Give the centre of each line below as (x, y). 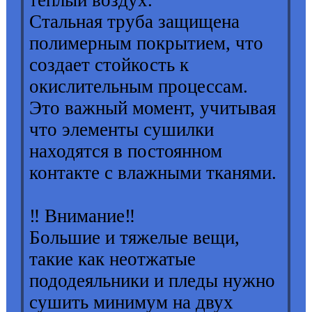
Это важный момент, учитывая (153, 108)
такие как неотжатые (113, 259)
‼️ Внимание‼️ (85, 216)
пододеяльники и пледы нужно (153, 281)
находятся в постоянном (126, 151)
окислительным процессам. (139, 87)
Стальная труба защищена (135, 22)
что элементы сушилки (122, 130)
